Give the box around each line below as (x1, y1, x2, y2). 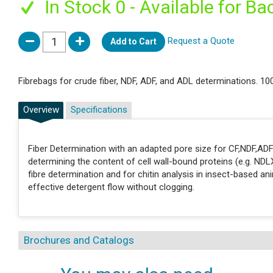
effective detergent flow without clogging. (28, 181, 194, 193)
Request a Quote (168, 35, 235, 47)
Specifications (70, 104, 127, 116)
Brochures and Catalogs (23, 233, 134, 246)
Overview (23, 104, 59, 116)
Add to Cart (110, 37, 157, 47)
